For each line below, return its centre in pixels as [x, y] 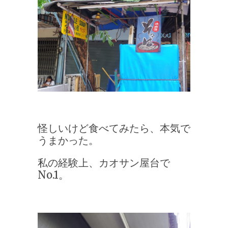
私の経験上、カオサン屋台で [104, 162]
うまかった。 [68, 140]
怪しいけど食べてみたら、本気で [114, 128]
